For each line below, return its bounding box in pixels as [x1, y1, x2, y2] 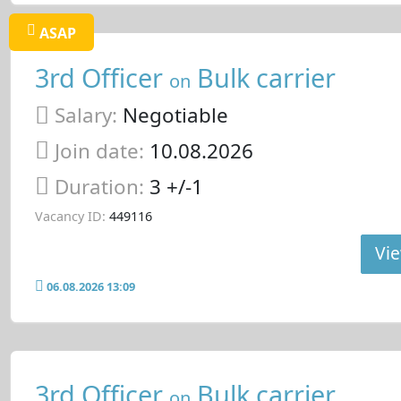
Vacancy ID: [34, 208, 106, 226]
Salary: [54, 101, 117, 130]
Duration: [54, 172, 149, 200]
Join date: [54, 136, 144, 165]
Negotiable [116, 101, 228, 130]
